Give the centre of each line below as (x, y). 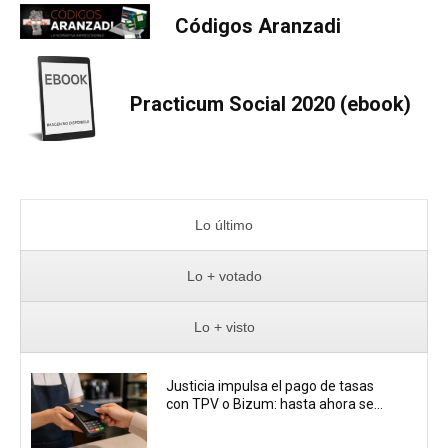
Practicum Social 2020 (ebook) (270, 103)
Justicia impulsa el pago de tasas (270, 385)
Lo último (224, 225)
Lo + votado (224, 276)
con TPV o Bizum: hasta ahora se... (275, 403)
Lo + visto (224, 327)
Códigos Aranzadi (258, 26)
